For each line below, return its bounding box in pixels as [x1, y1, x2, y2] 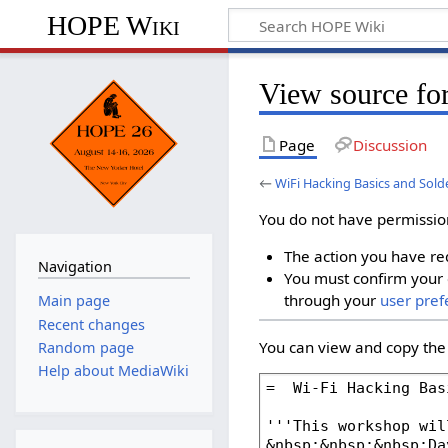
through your [283, 290, 380, 311]
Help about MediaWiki [37, 361, 189, 381]
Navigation [37, 256, 112, 276]
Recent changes [37, 314, 145, 334]
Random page [37, 337, 134, 357]
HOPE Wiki [47, 9, 181, 41]
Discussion [352, 134, 427, 155]
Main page [37, 291, 110, 311]
